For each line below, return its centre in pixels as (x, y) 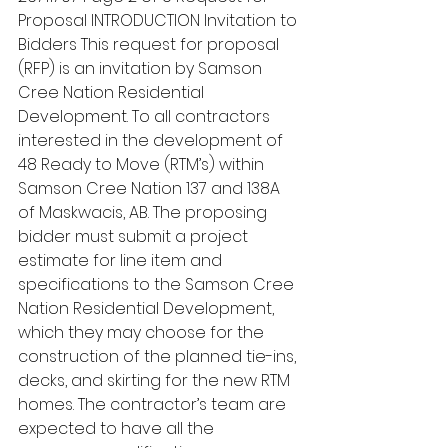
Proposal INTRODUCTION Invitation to (159, 20)
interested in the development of (152, 140)
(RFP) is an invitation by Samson (142, 68)
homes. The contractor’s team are (154, 404)
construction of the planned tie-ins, (159, 356)
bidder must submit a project (135, 236)
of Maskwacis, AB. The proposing (144, 212)
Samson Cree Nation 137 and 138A (151, 188)
